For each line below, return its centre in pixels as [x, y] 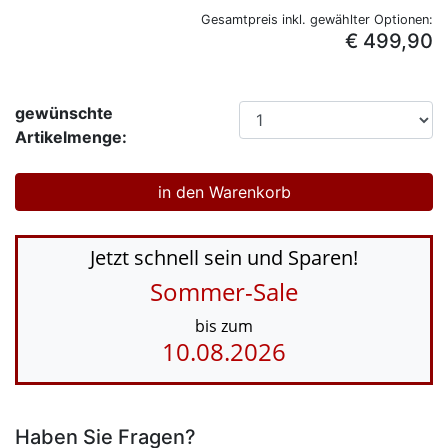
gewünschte [64, 113]
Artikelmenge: [71, 137]
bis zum [224, 326]
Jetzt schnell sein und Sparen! [224, 258]
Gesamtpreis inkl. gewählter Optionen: [317, 20]
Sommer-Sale [224, 292]
